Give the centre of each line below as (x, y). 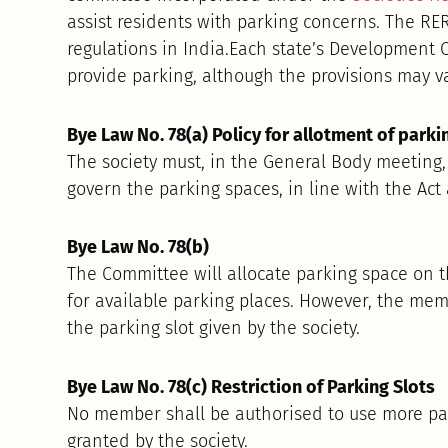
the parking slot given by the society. (214, 328)
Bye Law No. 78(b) (138, 247)
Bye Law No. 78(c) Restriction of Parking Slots (251, 386)
